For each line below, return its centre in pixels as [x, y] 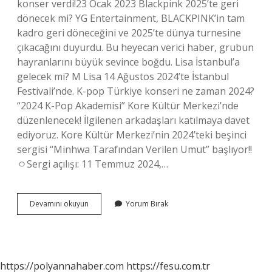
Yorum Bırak [147, 204]
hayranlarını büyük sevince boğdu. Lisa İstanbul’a [128, 62]
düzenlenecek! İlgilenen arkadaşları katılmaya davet [133, 120]
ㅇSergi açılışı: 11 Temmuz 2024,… [93, 164]
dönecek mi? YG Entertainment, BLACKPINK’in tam [131, 18]
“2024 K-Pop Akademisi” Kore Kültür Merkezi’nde [128, 106]
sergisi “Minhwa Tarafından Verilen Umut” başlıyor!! [134, 149]
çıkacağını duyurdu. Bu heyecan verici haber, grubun [135, 47]
